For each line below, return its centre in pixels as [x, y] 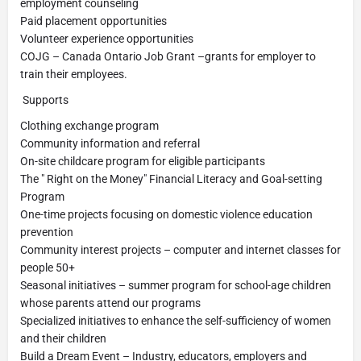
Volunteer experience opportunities [107, 39]
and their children [63, 338]
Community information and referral [110, 143]
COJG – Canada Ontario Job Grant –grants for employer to [168, 56]
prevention [47, 232]
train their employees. [74, 74]
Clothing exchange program [89, 126]
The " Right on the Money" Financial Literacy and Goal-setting [171, 179]
